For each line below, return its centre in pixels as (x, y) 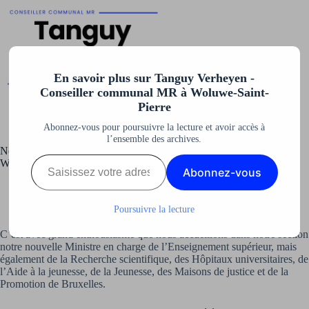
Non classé (239, 191)
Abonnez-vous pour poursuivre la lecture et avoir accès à (154, 127)
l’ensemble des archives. (154, 139)
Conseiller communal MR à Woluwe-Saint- (154, 93)
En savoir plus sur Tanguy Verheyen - (154, 78)
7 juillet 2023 (171, 191)
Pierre (154, 107)
